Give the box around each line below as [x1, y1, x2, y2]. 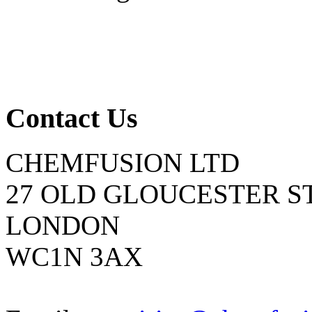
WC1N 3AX [6, 242, 143, 272]
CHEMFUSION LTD [6, 148, 240, 178]
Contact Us [6, 102, 138, 134]
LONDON [6, 210, 120, 241]
